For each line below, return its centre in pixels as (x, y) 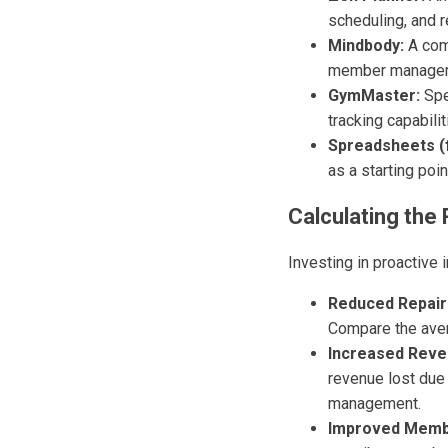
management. (374, 403)
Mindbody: (366, 45)
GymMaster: (374, 95)
